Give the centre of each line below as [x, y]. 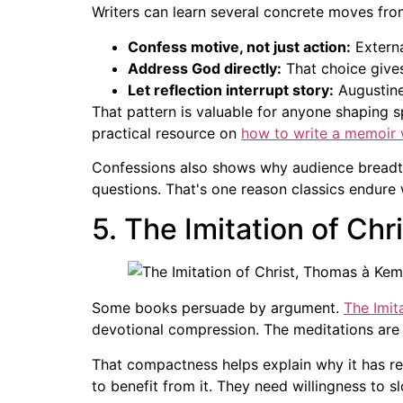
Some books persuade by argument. [218, 308]
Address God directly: [205, 68]
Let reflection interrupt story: [231, 90]
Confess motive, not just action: [239, 46]
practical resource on [166, 133]
